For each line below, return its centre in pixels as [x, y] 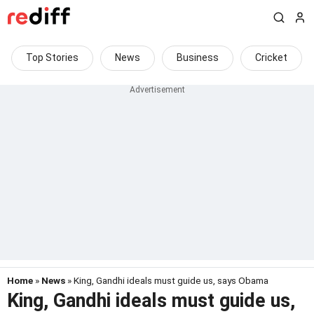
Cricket [271, 57]
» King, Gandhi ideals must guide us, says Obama [167, 280]
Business [198, 57]
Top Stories [52, 57]
